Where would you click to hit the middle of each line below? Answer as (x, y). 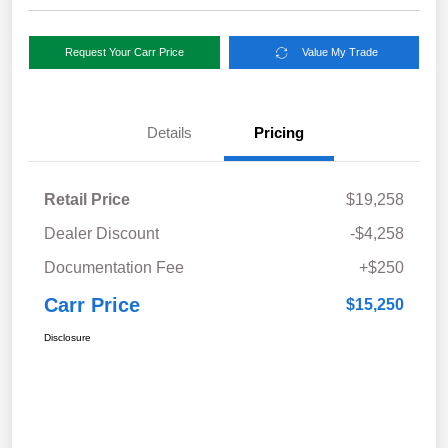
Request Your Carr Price (124, 52)
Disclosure (67, 338)
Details (169, 133)
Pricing (279, 133)
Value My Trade (340, 52)
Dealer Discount (101, 234)
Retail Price (87, 200)
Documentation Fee (114, 268)
